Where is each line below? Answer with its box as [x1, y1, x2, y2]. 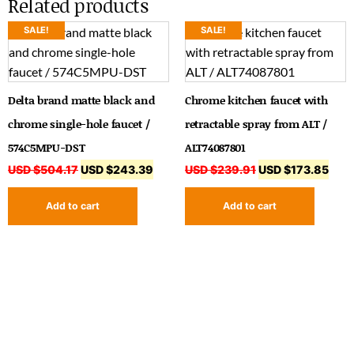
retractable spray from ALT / [185, 115, 328, 133]
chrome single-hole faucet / [8, 115, 150, 133]
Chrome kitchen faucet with [185, 92, 328, 109]
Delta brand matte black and [8, 92, 155, 109]
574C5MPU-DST [8, 139, 85, 156]
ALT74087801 [185, 139, 246, 156]
